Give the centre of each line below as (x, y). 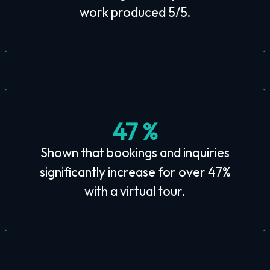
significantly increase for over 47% (135, 171)
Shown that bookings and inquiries (135, 152)
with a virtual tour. (135, 191)
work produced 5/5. (135, 12)
